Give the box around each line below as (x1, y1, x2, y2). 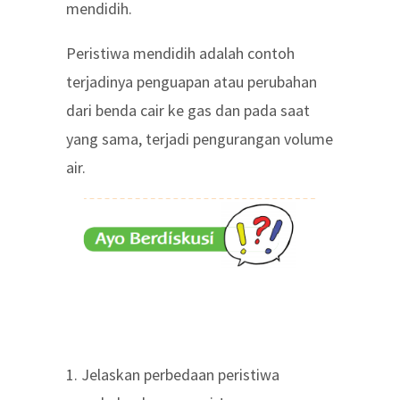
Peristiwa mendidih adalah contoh (66, 43, 295, 63)
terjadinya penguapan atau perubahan (66, 71, 317, 92)
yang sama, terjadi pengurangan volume (66, 129, 333, 149)
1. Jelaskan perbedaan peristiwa (66, 364, 279, 385)
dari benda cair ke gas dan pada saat (66, 100, 310, 121)
